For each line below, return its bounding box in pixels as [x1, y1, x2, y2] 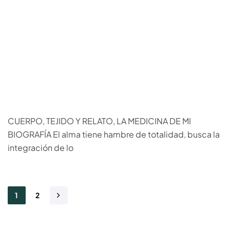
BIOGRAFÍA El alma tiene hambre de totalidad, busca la [8, 128, 220, 140]
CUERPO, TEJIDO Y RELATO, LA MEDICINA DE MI [8, 115, 191, 126]
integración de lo [8, 142, 73, 153]
